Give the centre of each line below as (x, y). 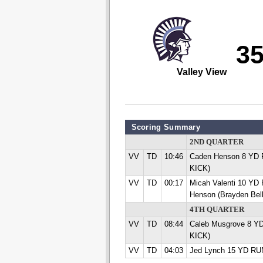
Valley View (201, 72)
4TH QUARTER (217, 210)
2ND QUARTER (216, 142)
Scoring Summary (166, 127)
